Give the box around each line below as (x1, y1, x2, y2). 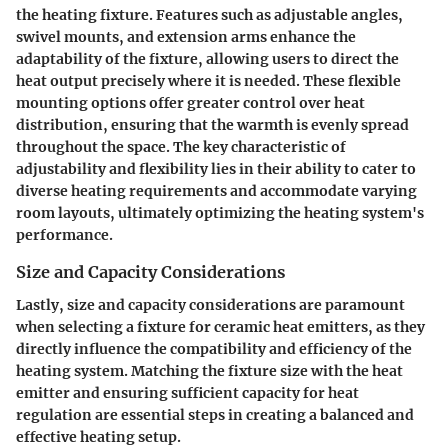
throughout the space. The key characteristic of (16, 138, 346, 157)
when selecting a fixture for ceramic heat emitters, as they (16, 317, 425, 336)
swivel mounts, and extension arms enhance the (16, 28, 356, 47)
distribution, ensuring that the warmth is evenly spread (16, 116, 409, 135)
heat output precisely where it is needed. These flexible (16, 72, 401, 91)
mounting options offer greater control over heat (16, 94, 365, 113)
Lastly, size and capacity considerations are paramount (16, 295, 405, 314)
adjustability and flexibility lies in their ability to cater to (16, 160, 416, 179)
